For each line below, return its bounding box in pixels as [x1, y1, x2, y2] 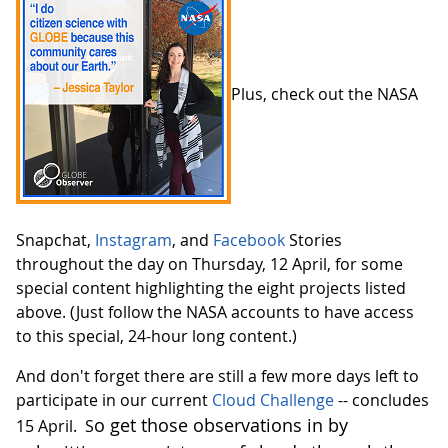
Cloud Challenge [212, 389, 334, 412]
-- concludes [334, 389, 429, 412]
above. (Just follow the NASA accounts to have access [16, 301, 414, 324]
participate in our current [16, 389, 212, 412]
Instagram [95, 229, 172, 252]
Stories [285, 229, 342, 252]
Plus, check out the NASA [231, 83, 418, 106]
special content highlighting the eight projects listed [16, 277, 406, 300]
